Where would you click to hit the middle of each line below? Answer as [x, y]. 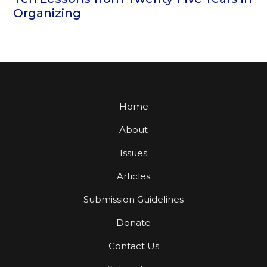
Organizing [47, 13]
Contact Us [133, 246]
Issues [133, 153]
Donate [133, 223]
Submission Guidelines [133, 200]
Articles [133, 176]
